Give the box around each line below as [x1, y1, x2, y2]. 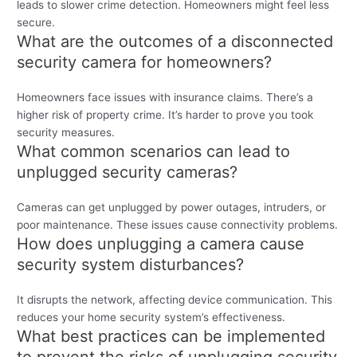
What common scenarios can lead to [17, 141, 291, 161]
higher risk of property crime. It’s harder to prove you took [17, 108, 314, 121]
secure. [17, 15, 56, 29]
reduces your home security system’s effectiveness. [17, 310, 286, 324]
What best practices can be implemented [17, 326, 326, 346]
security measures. [17, 125, 116, 139]
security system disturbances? [17, 254, 245, 274]
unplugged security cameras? [17, 162, 238, 182]
